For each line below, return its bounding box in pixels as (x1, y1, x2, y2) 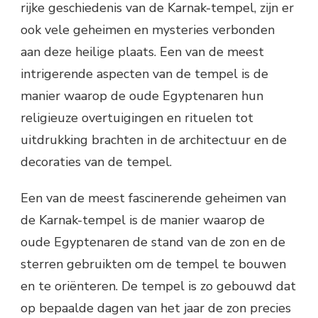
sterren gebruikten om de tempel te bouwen (21, 255, 286, 273)
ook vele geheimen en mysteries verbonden (21, 21, 275, 38)
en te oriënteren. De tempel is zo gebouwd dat (21, 277, 296, 295)
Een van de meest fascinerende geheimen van (21, 189, 286, 207)
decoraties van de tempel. (21, 153, 172, 170)
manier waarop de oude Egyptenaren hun (21, 87, 263, 104)
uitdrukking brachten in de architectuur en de (21, 131, 287, 148)
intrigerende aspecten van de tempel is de (21, 65, 268, 82)
